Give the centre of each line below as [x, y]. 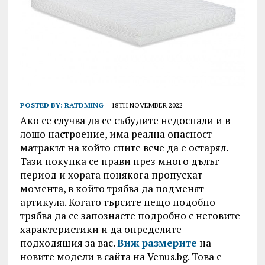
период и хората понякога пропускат [111, 175]
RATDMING [84, 105]
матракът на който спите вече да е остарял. [124, 148]
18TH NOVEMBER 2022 [147, 105]
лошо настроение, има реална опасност [116, 134]
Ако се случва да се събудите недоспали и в [125, 120]
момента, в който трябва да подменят [112, 188]
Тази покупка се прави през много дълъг [119, 161]
